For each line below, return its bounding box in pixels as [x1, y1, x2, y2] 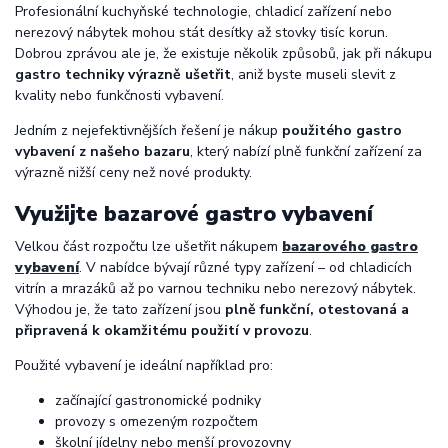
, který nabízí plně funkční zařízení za [190, 142, 422, 162]
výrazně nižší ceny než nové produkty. [15, 163, 252, 183]
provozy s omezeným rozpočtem [55, 411, 258, 431]
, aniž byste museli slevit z [231, 65, 396, 85]
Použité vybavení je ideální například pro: [15, 355, 273, 375]
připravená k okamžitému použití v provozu [15, 320, 309, 340]
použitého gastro [282, 121, 402, 141]
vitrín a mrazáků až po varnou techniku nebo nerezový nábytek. [15, 278, 416, 298]
